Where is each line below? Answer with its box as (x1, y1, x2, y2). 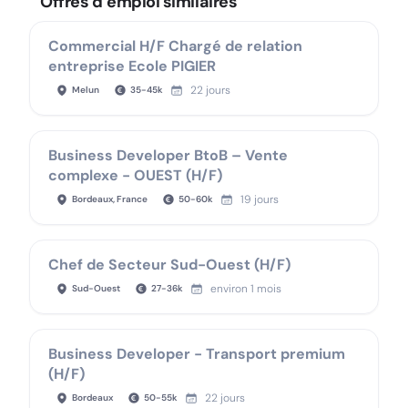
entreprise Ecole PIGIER (48, 56, 216, 76)
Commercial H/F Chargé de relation (48, 36, 302, 56)
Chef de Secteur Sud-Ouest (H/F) (48, 255, 291, 274)
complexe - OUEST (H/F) (48, 166, 222, 185)
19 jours (240, 192, 279, 207)
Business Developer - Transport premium (48, 344, 345, 363)
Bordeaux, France (72, 193, 148, 205)
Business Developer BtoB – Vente (48, 146, 288, 165)
